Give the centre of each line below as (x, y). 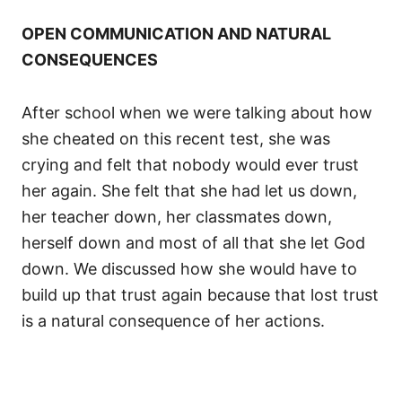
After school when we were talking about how (197, 113)
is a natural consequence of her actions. (173, 321)
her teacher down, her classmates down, (177, 217)
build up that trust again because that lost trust (200, 295)
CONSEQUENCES (90, 60)
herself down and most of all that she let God (193, 243)
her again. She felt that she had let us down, (189, 191)
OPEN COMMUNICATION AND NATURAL (176, 34)
